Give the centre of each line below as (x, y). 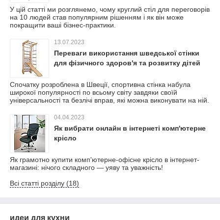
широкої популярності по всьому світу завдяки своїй (94, 92)
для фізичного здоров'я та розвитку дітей (127, 63)
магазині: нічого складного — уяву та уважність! (86, 167)
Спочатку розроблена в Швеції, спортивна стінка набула (100, 84)
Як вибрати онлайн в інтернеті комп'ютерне (130, 128)
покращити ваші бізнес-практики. (63, 25)
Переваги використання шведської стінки (127, 53)
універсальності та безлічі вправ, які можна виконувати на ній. (110, 100)
